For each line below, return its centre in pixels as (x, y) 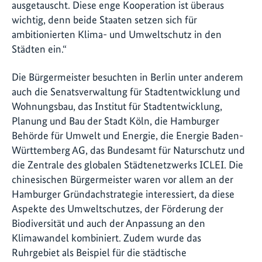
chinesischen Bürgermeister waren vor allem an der (123, 179)
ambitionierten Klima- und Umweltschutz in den (117, 35)
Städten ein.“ (39, 49)
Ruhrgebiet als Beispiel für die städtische (99, 252)
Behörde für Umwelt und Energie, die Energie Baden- (127, 135)
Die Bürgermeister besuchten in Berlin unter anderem (127, 77)
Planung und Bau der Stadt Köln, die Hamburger (116, 120)
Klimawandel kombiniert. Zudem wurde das (106, 237)
